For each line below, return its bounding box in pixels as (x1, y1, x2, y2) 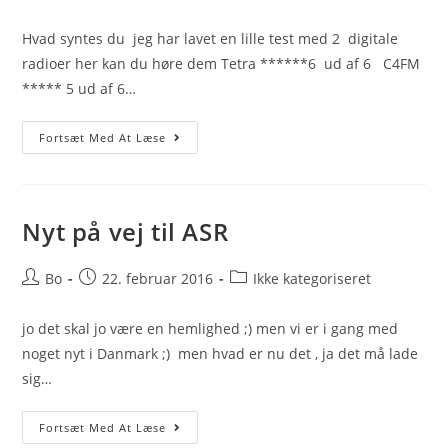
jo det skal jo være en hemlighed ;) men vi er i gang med (22, 319, 399, 338)
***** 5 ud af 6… (22, 79, 137, 98)
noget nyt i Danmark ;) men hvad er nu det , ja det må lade (22, 344, 419, 363)
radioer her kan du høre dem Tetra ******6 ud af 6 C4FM (22, 54, 421, 73)
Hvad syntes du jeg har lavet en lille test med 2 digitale (22, 29, 399, 48)
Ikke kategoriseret (253, 269, 372, 288)
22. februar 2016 (102, 269, 214, 288)
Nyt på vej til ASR (22, 215, 229, 248)
